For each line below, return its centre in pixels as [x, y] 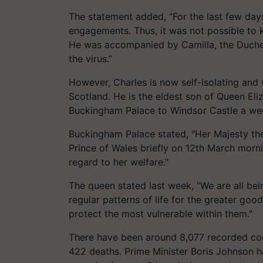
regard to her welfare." [119, 162]
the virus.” [90, 59]
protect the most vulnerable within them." [161, 214]
